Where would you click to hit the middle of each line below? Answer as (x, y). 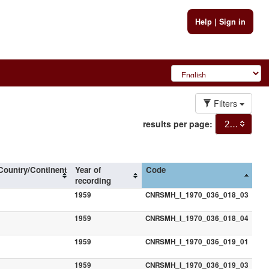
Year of (88, 169)
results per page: (178, 123)
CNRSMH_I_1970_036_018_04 (197, 218)
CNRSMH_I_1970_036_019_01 (197, 241)
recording (93, 180)
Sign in (232, 21)
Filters (225, 103)
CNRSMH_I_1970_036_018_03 (197, 195)
